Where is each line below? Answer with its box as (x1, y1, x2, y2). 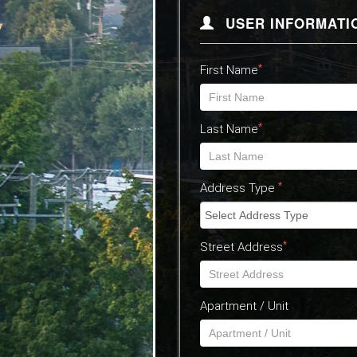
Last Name (200, 122, 258, 136)
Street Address (200, 240, 283, 254)
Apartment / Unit (200, 299, 288, 313)
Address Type (200, 181, 278, 195)
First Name (200, 63, 258, 77)
